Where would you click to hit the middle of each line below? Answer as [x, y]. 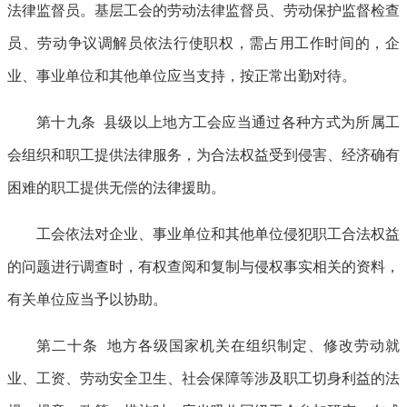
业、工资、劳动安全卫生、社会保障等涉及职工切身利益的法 [203, 378]
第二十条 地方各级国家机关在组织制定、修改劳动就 [218, 345]
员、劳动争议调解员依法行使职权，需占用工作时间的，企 [203, 43]
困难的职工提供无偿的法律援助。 [116, 187]
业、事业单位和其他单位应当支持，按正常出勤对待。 [182, 75]
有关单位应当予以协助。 [87, 299]
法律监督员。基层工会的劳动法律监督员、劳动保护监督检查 [203, 10]
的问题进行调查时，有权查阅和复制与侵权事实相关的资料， [203, 266]
